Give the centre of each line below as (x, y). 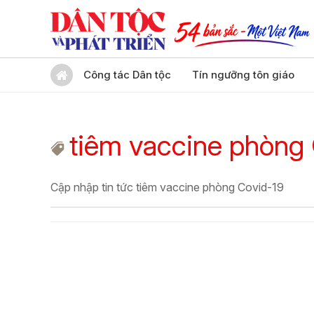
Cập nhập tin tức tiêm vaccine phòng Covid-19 (167, 187)
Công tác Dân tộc (127, 75)
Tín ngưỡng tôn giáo (243, 75)
